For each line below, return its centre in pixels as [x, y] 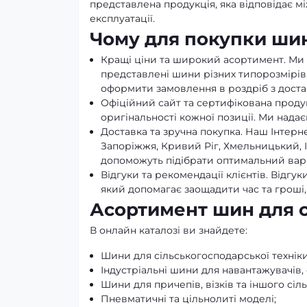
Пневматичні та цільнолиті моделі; [188, 298]
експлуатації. [122, 18]
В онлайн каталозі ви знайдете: [169, 230]
